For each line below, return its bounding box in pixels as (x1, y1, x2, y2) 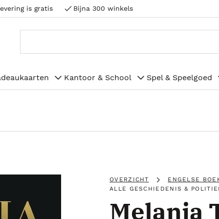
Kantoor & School (64, 72, 131, 82)
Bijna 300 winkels (73, 4, 133, 12)
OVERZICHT (109, 176, 149, 183)
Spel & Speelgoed (147, 72, 212, 82)
